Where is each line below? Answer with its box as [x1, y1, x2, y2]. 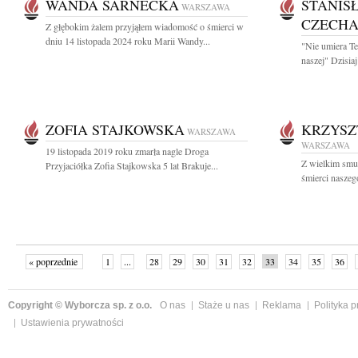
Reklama [262, 300, 301, 311]
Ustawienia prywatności [21, 317, 124, 328]
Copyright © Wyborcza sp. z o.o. [8, 300, 152, 311]
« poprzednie [28, 255, 80, 268]
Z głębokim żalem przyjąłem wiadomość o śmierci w [46, 20, 244, 33]
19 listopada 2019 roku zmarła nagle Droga [46, 145, 209, 157]
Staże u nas [198, 300, 249, 311]
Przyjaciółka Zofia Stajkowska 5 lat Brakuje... [46, 159, 218, 172]
